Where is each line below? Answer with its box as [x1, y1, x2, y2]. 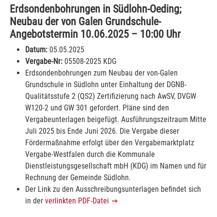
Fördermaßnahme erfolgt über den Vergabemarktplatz [25, 138, 194, 147]
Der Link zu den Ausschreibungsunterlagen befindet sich [25, 184, 201, 194]
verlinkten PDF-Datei [45, 196, 111, 205]
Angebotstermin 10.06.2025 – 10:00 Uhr [10, 27, 181, 40]
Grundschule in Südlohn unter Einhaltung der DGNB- [25, 79, 186, 89]
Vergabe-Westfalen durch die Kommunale [25, 149, 155, 159]
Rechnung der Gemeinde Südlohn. [25, 172, 131, 182]
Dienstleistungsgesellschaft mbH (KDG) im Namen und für [25, 161, 206, 170]
